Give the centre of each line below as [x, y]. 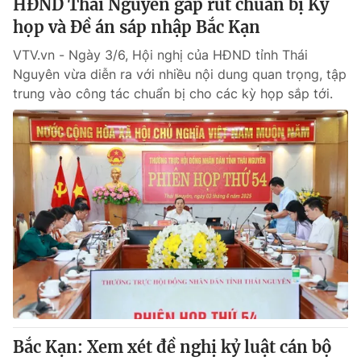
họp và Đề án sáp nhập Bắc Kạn [137, 27]
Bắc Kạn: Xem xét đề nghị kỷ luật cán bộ [172, 347]
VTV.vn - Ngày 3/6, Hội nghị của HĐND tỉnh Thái [160, 55]
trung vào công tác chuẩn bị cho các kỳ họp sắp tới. [173, 93]
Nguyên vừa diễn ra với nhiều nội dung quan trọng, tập [180, 74]
